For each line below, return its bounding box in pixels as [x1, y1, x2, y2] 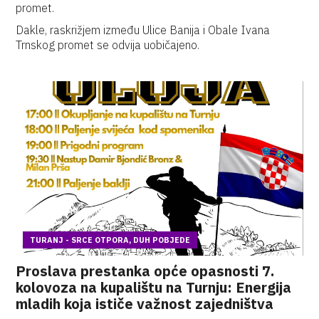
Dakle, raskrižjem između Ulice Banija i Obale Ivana [16, 23, 271, 37]
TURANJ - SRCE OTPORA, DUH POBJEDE [30, 235, 191, 245]
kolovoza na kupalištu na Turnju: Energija [16, 278, 292, 297]
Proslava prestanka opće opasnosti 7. [16, 261, 275, 281]
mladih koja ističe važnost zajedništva [16, 294, 274, 313]
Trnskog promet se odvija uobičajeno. [16, 38, 200, 52]
